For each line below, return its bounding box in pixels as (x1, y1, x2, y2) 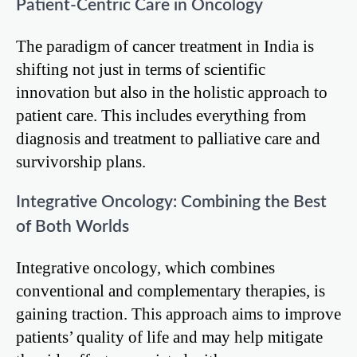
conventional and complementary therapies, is (16, 280, 325, 300)
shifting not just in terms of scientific (16, 60, 265, 79)
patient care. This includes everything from (16, 106, 306, 125)
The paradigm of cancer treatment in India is (16, 37, 314, 56)
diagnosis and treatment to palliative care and (16, 129, 320, 148)
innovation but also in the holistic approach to (16, 83, 328, 102)
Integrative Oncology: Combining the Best (16, 193, 327, 210)
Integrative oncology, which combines (16, 257, 275, 277)
